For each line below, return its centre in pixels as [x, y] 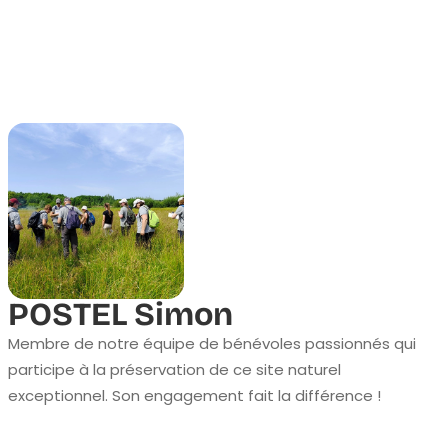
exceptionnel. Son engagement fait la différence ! [194, 395]
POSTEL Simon [120, 314]
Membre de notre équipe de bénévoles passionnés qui [212, 343]
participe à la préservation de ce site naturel [174, 369]
